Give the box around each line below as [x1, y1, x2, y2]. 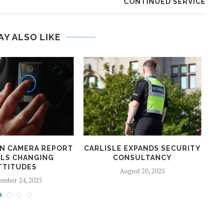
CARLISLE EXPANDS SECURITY [83, 144, 201, 152]
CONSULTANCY [112, 154, 172, 162]
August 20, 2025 [119, 166, 165, 175]
